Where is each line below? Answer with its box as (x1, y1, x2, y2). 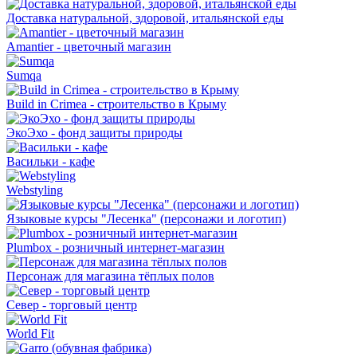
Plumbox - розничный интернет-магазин (6, 241, 225, 255)
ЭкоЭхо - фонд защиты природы (6, 126, 182, 140)
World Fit (6, 327, 54, 341)
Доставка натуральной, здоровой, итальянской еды (6, 11, 284, 25)
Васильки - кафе (6, 155, 95, 169)
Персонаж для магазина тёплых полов (6, 269, 214, 284)
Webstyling (6, 183, 63, 198)
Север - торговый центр (6, 298, 137, 312)
